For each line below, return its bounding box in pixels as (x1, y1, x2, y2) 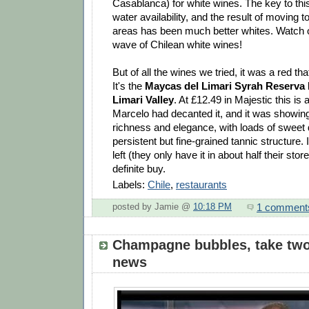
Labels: (112, 178, 148, 190)
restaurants (176, 178, 227, 190)
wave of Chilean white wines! (112, 38, 242, 50)
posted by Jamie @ (112, 202, 193, 212)
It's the (112, 79, 145, 92)
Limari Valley (112, 93, 174, 106)
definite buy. (112, 162, 166, 175)
